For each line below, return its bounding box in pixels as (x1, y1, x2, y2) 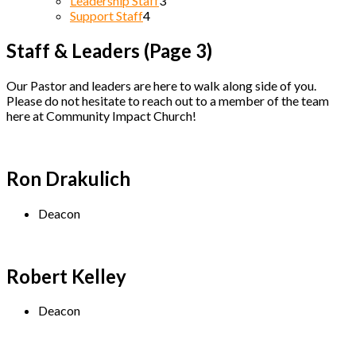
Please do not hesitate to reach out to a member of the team (6, 92, 329, 108)
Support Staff (70, 8, 143, 23)
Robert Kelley (6, 264, 126, 288)
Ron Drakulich (6, 166, 130, 190)
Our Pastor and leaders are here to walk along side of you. (6, 77, 316, 93)
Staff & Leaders (6, 38, 144, 62)
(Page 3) (144, 38, 212, 62)
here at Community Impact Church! (6, 107, 196, 123)
